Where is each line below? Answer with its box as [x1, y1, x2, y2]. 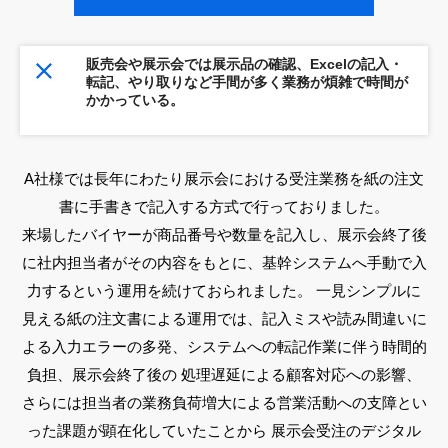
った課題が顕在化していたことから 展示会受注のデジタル [27, 421, 421, 439]
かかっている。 [86, 91, 185, 108]
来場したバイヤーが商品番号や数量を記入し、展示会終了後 [21, 225, 427, 243]
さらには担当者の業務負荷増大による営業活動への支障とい [21, 393, 427, 411]
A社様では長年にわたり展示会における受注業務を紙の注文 [24, 169, 424, 187]
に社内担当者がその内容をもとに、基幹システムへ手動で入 [21, 253, 427, 271]
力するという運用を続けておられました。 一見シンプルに [27, 281, 421, 299]
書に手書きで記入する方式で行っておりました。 [59, 197, 389, 215]
